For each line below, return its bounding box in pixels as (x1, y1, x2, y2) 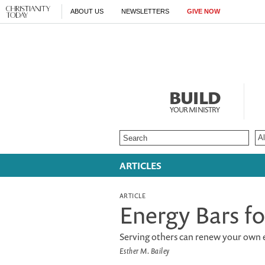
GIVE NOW (187, 8, 220, 15)
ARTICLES (119, 159, 161, 172)
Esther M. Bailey (119, 245, 170, 256)
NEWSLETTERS (121, 8, 169, 15)
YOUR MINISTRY (169, 105, 220, 115)
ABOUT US (70, 8, 104, 15)
